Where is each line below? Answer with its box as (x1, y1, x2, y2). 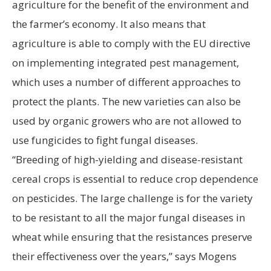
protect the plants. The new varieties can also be (12, 94, 241, 109)
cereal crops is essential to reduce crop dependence (12, 172, 258, 186)
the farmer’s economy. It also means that (12, 17, 206, 31)
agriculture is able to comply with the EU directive (12, 36, 250, 51)
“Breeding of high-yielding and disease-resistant (12, 152, 243, 167)
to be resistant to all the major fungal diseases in (12, 211, 245, 225)
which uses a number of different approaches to (12, 75, 241, 90)
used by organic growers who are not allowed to (12, 114, 241, 128)
